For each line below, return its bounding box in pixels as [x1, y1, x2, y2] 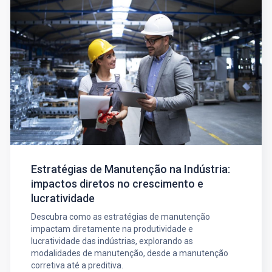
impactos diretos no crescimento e [30, 177, 203, 191]
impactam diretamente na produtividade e [30, 224, 193, 234]
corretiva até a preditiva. [30, 260, 123, 271]
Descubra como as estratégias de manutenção [30, 212, 210, 222]
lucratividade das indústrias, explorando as [30, 236, 193, 246]
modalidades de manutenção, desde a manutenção [30, 248, 228, 259]
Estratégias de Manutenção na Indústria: [30, 163, 230, 176]
